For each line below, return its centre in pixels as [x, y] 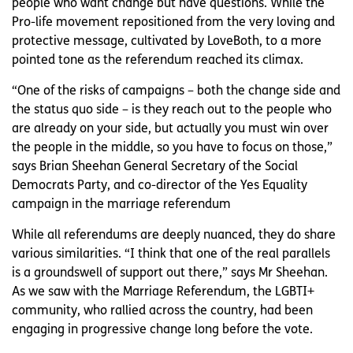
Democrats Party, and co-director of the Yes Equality [160, 186]
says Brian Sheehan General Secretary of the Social [155, 167]
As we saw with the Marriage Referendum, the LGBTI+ [163, 292]
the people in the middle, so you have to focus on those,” [172, 148]
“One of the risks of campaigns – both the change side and [176, 91]
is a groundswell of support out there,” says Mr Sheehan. [170, 273]
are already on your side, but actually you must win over [170, 129]
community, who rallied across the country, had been [162, 311]
